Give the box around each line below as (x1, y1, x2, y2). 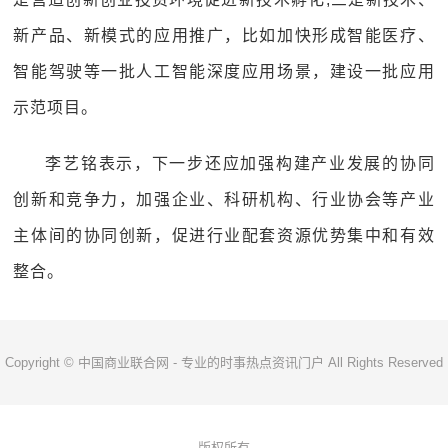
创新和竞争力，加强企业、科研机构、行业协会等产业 (13, 191, 435, 208)
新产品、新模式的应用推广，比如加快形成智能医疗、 (13, 27, 435, 44)
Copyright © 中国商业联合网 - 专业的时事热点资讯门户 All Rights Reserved (5, 355, 443, 370)
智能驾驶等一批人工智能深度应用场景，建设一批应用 (13, 63, 435, 80)
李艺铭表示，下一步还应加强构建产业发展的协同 (45, 155, 435, 172)
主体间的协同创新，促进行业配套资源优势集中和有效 (13, 227, 435, 244)
